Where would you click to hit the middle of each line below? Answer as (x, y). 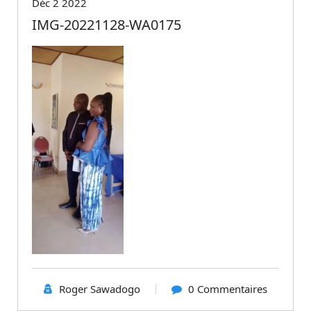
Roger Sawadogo (100, 288)
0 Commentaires (228, 288)
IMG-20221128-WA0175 (107, 24)
